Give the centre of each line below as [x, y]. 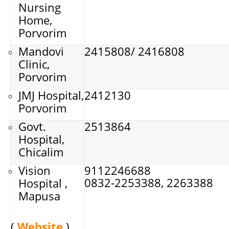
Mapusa [39, 196]
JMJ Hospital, [51, 95]
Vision [35, 170]
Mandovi [41, 51]
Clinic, [34, 64]
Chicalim [41, 152]
